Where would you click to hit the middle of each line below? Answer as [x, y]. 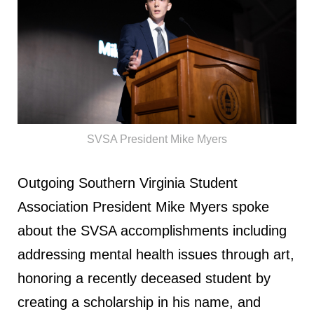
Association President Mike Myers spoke [143, 207]
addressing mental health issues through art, [156, 255]
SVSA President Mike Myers [157, 139]
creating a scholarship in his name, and [139, 302]
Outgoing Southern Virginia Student [128, 183]
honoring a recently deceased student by [144, 279]
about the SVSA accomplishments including [152, 231]
